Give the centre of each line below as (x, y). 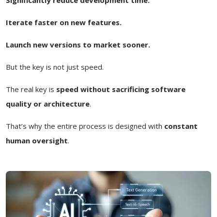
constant (181, 126)
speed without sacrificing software (121, 89)
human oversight (37, 140)
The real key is (31, 89)
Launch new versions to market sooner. (78, 44)
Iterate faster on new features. (64, 22)
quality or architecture (48, 103)
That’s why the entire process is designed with (85, 126)
